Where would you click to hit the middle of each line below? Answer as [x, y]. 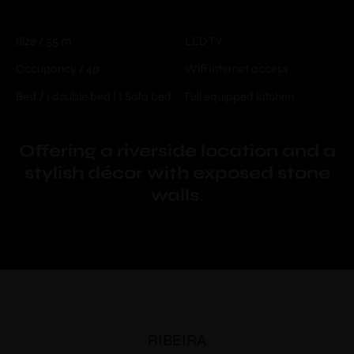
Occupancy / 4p [58, 68]
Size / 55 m [43, 41]
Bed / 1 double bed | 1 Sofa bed [94, 96]
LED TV [203, 41]
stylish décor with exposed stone [177, 173]
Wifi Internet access [237, 68]
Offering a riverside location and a [177, 151]
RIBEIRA [177, 340]
